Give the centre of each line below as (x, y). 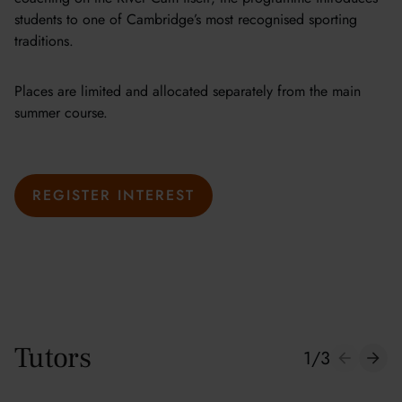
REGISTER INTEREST (114, 195)
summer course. (61, 112)
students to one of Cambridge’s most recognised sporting (186, 19)
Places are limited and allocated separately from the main (188, 91)
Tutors (53, 358)
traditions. (44, 40)
